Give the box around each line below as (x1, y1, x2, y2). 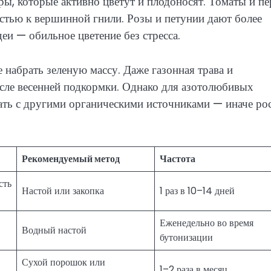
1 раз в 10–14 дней (160, 184, 235, 198)
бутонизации (160, 230, 213, 245)
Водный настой (22, 223, 87, 238)
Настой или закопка (22, 184, 104, 198)
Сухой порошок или (22, 255, 105, 270)
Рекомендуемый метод (22, 152, 120, 166)
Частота (160, 152, 195, 166)
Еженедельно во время (160, 216, 253, 230)
